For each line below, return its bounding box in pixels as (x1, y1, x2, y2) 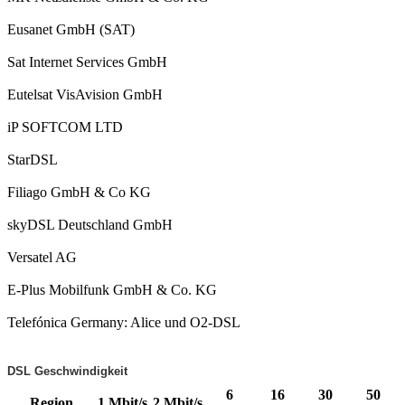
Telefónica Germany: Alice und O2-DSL (7, 315, 240, 330)
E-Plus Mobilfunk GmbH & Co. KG (7, 282, 217, 297)
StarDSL (7, 152, 58, 167)
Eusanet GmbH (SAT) (7, 22, 135, 37)
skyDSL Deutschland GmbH (7, 217, 173, 232)
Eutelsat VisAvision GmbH (7, 87, 163, 102)
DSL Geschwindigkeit (7, 364, 127, 379)
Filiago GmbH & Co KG (7, 184, 151, 200)
